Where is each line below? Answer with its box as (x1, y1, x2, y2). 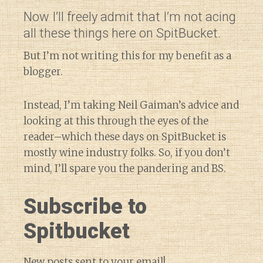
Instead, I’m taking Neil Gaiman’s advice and (23, 99, 239, 112)
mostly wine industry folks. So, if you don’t (23, 146, 230, 160)
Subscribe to (23, 194, 147, 220)
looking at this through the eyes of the (23, 114, 208, 128)
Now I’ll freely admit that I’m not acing (23, 9, 236, 25)
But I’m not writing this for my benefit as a (23, 49, 231, 63)
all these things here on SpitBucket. (23, 26, 221, 41)
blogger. (23, 65, 63, 79)
